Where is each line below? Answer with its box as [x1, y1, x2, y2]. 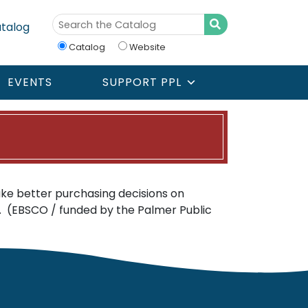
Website [129, 41, 166, 53]
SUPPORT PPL [102, 74, 181, 90]
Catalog [68, 41, 105, 53]
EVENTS [7, 74, 52, 90]
